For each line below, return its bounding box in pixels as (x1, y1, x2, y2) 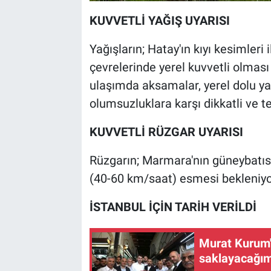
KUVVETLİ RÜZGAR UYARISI (89, 125, 243, 140)
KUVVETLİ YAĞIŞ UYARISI (89, 13, 230, 28)
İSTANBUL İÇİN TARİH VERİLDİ (89, 200, 256, 215)
